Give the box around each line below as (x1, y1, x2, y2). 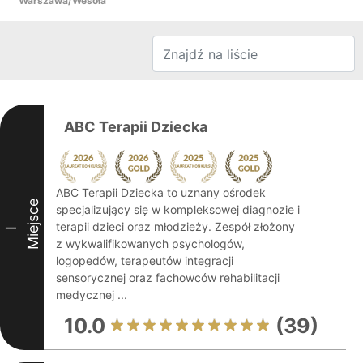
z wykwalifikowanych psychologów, (56, 237, 245, 250)
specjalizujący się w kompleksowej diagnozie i (56, 203, 300, 216)
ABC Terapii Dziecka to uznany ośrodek (56, 186, 266, 199)
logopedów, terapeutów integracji (56, 254, 233, 267)
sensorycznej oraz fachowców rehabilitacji (56, 271, 280, 284)
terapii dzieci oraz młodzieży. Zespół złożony (56, 220, 295, 233)
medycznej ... (56, 288, 127, 301)
